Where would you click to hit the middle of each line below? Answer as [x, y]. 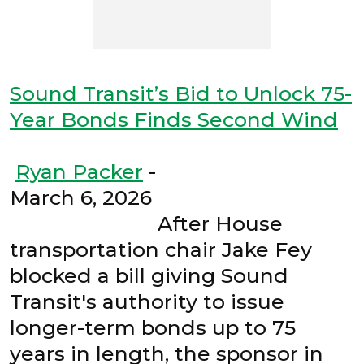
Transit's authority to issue [147, 302]
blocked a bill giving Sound [149, 276]
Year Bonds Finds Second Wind [174, 120]
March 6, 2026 [178, 198]
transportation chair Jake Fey [161, 250]
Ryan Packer [79, 172]
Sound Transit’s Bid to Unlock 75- [181, 94]
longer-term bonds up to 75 [153, 328]
